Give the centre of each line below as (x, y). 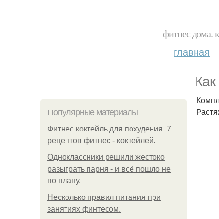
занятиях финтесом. (84, 209)
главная (192, 52)
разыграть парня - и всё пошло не (109, 169)
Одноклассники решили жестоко (106, 157)
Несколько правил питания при (104, 197)
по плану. (64, 181)
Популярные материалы (93, 112)
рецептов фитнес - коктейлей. (101, 141)
